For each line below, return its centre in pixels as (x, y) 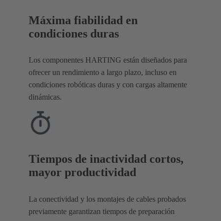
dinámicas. (45, 97)
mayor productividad (82, 172)
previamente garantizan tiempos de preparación (102, 212)
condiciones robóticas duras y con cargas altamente (108, 85)
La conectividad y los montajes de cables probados (107, 199)
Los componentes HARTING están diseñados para (108, 60)
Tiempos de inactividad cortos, (106, 159)
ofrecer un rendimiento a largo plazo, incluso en (103, 73)
